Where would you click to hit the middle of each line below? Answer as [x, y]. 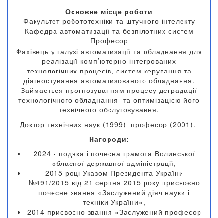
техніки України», [114, 202]
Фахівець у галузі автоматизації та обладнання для [109, 51]
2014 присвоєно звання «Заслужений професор [114, 212]
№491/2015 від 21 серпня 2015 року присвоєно [114, 182]
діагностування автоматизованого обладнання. [109, 80]
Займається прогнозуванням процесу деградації [109, 90]
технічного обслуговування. [109, 109]
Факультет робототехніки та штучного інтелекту [109, 21]
